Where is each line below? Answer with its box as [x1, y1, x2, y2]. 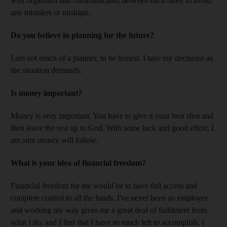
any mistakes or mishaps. [11, 8, 90, 17]
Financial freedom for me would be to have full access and [11, 181, 197, 190]
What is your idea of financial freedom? [11, 158, 146, 167]
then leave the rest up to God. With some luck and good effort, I [11, 123, 214, 132]
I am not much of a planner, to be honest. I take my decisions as [11, 53, 213, 62]
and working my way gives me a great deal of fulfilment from [11, 205, 207, 214]
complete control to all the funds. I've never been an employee [11, 193, 208, 202]
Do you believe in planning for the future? [11, 30, 154, 40]
